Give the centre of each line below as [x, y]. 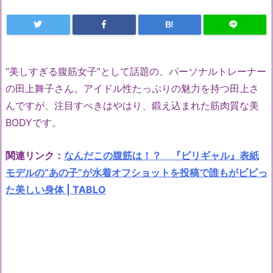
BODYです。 [34, 122]
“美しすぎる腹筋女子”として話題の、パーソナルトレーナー [136, 71]
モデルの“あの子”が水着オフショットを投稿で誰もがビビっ [136, 172]
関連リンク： [35, 155]
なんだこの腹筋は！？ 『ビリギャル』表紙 [161, 155]
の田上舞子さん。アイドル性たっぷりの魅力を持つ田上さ [132, 88]
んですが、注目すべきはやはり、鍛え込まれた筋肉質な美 [132, 105]
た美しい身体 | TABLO [56, 189]
